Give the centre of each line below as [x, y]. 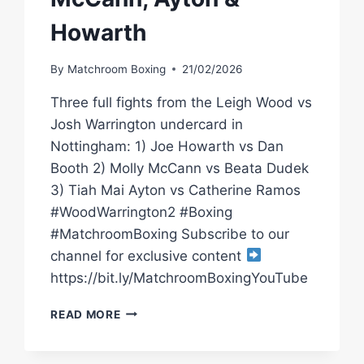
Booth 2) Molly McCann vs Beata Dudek [180, 168]
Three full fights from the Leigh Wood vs [182, 102]
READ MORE [86, 314]
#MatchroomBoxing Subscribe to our [170, 234]
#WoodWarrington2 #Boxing [142, 212]
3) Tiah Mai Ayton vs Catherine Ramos [176, 190]
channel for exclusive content [148, 256]
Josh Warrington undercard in [147, 124]
